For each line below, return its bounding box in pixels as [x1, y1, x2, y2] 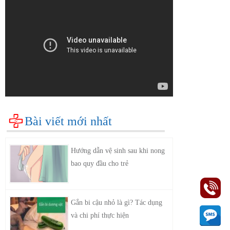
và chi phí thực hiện [71, 212, 129, 220]
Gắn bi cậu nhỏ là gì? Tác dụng [71, 199, 163, 207]
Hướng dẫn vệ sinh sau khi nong [71, 147, 165, 155]
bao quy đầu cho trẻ [71, 160, 129, 168]
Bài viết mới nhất [25, 114, 112, 128]
